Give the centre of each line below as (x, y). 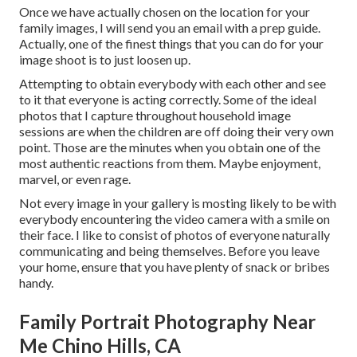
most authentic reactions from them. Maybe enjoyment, (170, 163)
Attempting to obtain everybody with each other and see (173, 83)
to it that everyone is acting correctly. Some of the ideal (168, 99)
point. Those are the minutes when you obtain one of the (170, 147)
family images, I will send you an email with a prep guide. (170, 27)
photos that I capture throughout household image (155, 115)
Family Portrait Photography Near (167, 321)
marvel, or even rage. (75, 178)
